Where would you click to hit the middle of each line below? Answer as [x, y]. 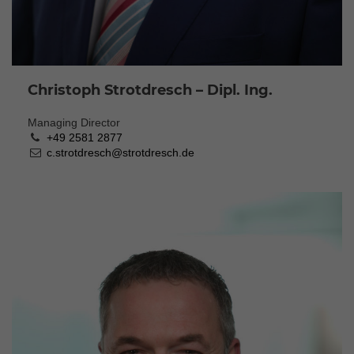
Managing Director [74, 122]
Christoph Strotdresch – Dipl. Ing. [150, 90]
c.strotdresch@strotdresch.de [120, 152]
